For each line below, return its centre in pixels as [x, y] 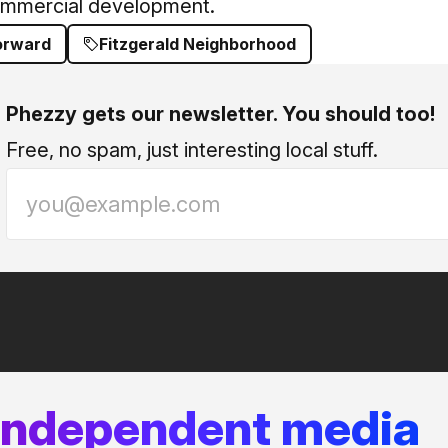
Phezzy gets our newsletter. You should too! [220, 114]
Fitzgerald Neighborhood [197, 44]
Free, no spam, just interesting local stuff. [192, 150]
